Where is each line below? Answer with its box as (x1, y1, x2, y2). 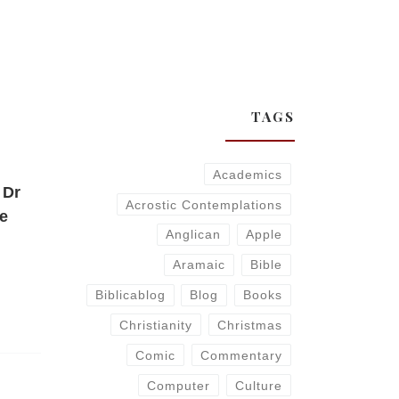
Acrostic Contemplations (125, 197, 282, 212)
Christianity (119, 317, 193, 332)
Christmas (216, 317, 282, 332)
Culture (234, 378, 282, 393)
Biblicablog (95, 288, 167, 303)
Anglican (166, 227, 222, 242)
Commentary (199, 347, 282, 362)
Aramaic (173, 257, 226, 273)
